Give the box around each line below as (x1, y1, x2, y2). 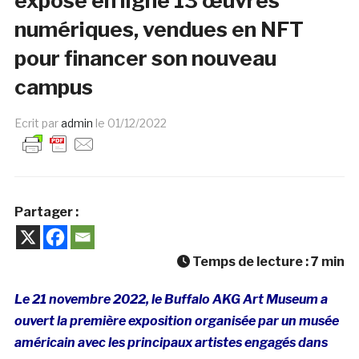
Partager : (14, 204, 79, 220)
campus (14, 74, 93, 99)
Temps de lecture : (190, 253, 312, 269)
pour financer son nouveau (14, 45, 276, 71)
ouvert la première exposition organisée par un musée (14, 313, 339, 329)
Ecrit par (14, 115, 61, 130)
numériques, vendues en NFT (14, 16, 304, 42)
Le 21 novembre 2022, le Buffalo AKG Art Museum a (14, 291, 328, 307)
